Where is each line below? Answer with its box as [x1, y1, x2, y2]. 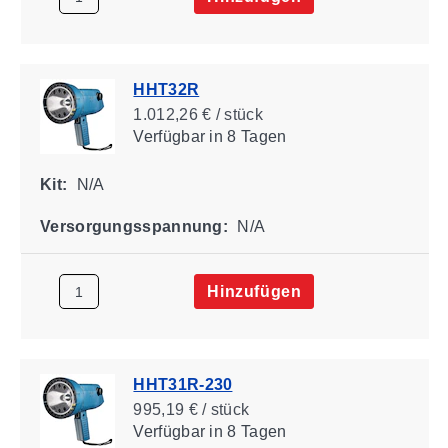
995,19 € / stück [132, 400, 249, 418]
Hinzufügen [206, 282, 301, 300]
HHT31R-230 [132, 375, 232, 393]
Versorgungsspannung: [39, 217, 228, 235]
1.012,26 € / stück [132, 105, 263, 123]
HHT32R [132, 80, 199, 98]
